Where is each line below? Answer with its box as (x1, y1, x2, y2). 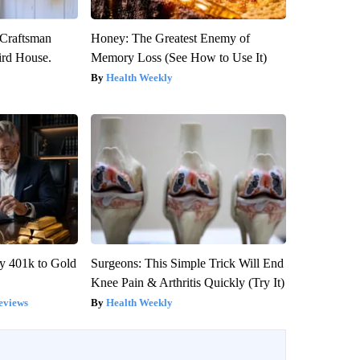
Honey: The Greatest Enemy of (90, 31, 250, 45)
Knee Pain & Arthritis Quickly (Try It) (90, 275, 284, 289)
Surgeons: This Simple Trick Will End (90, 256, 284, 270)
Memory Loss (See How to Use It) (90, 50, 267, 64)
